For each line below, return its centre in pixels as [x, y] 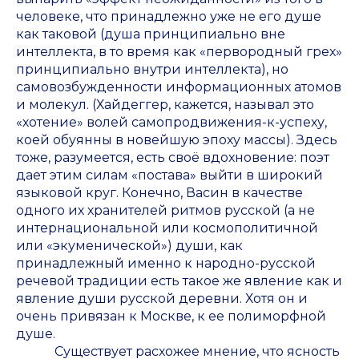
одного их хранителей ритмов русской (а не [165, 211]
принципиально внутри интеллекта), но [152, 70]
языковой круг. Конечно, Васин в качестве [159, 193]
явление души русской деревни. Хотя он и [162, 299]
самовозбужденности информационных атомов [179, 87]
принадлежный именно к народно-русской [166, 264]
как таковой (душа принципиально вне [151, 34]
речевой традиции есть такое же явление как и [179, 281]
